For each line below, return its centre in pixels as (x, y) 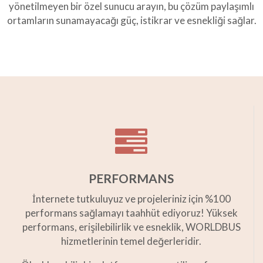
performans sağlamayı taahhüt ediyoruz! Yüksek (131, 213)
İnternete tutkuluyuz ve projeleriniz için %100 (131, 199)
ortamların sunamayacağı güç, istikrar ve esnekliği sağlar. (131, 21)
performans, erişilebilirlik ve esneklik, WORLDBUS (131, 227)
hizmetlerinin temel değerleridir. (131, 241)
